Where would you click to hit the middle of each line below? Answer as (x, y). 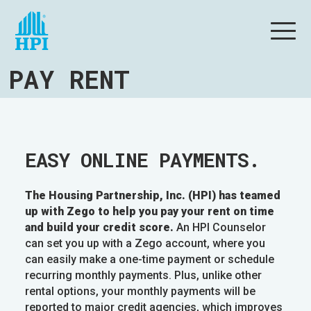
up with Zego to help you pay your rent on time (149, 211)
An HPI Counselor (219, 227)
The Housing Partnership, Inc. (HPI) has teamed (152, 195)
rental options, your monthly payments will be (140, 291)
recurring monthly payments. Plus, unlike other (143, 275)
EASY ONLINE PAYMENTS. (142, 160)
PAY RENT (69, 79)
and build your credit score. (99, 227)
